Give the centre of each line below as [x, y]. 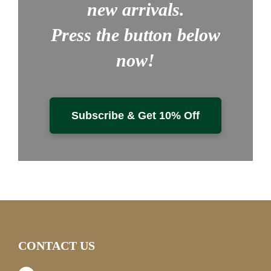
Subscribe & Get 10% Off [135, 115]
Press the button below [135, 34]
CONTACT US [56, 245]
